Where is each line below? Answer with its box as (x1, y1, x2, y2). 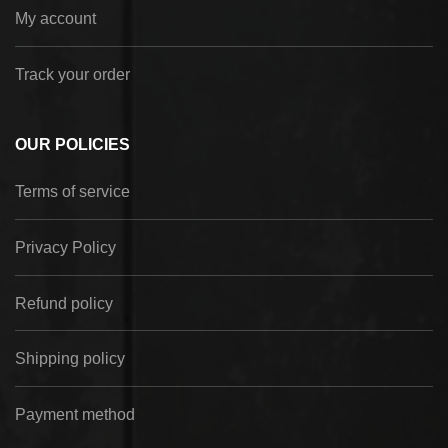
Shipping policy (15, 350, 125, 368)
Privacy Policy (15, 239, 116, 257)
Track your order (15, 65, 130, 83)
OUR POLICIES (15, 135, 130, 153)
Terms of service (15, 183, 130, 201)
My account (15, 10, 96, 28)
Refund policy (15, 294, 113, 312)
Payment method (15, 405, 135, 423)
